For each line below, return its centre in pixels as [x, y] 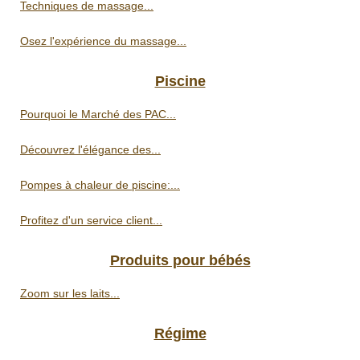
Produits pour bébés [180, 261]
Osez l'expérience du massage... [103, 41]
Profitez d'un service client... [91, 221]
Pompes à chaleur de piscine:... [100, 185]
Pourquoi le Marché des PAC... [98, 115]
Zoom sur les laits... [70, 294]
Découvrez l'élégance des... [90, 150]
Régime [180, 334]
